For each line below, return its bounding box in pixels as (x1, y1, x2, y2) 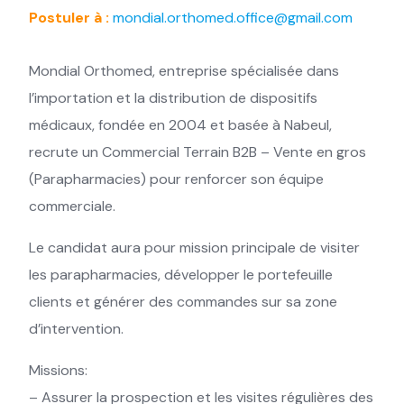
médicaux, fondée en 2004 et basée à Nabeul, (29, 115, 332, 134)
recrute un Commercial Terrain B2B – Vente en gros (29, 142, 366, 161)
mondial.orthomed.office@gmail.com (113, 8, 353, 27)
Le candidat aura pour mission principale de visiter (29, 238, 360, 257)
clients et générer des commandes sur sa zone (29, 292, 337, 311)
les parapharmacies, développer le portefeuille (29, 265, 333, 284)
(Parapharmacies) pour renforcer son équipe (29, 170, 324, 188)
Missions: (29, 361, 87, 380)
